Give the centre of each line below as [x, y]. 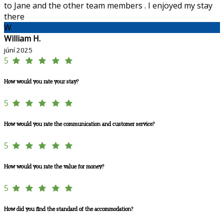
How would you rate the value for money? [54, 167]
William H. [22, 39]
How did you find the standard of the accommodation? [68, 209]
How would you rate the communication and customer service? [79, 124]
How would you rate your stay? [41, 82]
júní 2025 [18, 50]
